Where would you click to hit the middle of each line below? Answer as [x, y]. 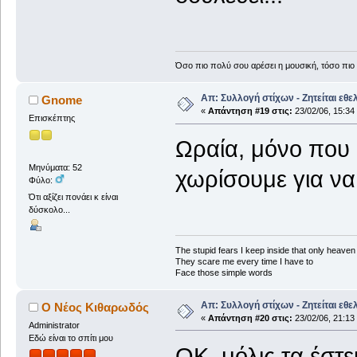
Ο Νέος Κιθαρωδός [96, 307]
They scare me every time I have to [244, 261]
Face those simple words [224, 272]
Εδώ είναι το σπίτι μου [71, 337]
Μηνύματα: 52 [55, 167]
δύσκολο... [49, 210]
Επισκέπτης [51, 118]
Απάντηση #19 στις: [250, 111]
